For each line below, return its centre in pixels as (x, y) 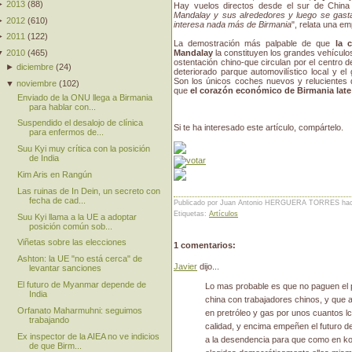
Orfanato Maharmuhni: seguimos (79, 310)
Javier (185, 267)
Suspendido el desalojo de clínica (80, 123)
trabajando (49, 319)
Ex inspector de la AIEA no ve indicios (88, 336)
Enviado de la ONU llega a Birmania (84, 97)
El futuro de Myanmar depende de (81, 284)
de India (44, 158)
